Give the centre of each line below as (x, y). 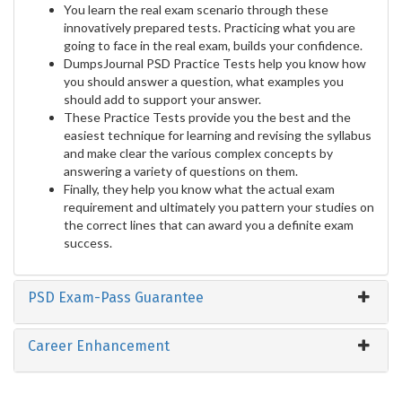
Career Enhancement (99, 346)
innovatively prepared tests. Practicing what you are (210, 28)
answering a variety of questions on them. (181, 171)
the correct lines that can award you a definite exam (209, 225)
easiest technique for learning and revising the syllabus (218, 135)
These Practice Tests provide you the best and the (207, 118)
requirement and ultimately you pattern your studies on (219, 207)
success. (88, 243)
